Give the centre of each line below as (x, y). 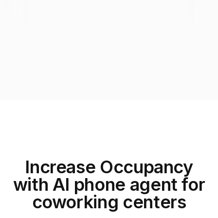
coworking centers (109, 202)
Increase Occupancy (109, 167)
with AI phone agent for (109, 184)
